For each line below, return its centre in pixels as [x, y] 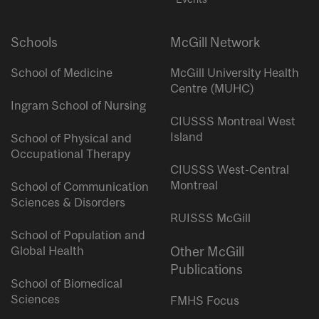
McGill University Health [235, 73]
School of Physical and [71, 138]
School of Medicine [62, 73]
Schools [34, 43]
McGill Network [215, 43]
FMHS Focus [205, 300]
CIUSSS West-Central [230, 170]
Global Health [47, 251]
